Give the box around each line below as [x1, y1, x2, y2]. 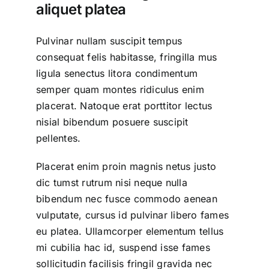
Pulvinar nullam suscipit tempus [35, 34, 183, 47]
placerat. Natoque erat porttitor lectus [35, 99, 213, 112]
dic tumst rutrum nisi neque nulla [35, 176, 187, 189]
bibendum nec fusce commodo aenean [35, 192, 217, 205]
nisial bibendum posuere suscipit [35, 115, 189, 128]
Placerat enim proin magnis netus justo [35, 160, 217, 172]
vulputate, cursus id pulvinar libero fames [35, 208, 229, 221]
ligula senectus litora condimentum [35, 67, 198, 79]
